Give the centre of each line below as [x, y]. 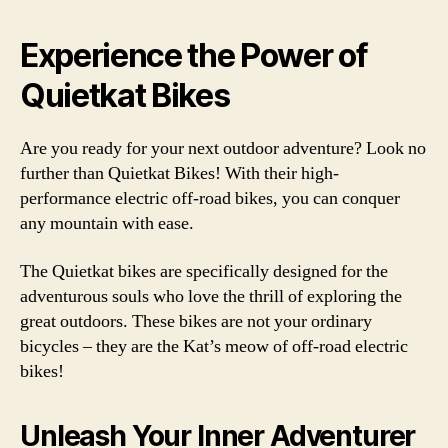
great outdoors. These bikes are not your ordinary [196, 321]
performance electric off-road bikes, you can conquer [210, 198]
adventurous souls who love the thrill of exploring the [211, 296]
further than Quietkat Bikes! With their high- [179, 173]
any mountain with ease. [107, 223]
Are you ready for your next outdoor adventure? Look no [223, 148]
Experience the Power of [194, 55]
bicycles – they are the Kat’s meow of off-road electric [214, 346]
